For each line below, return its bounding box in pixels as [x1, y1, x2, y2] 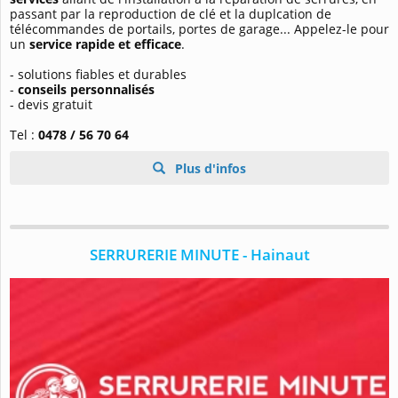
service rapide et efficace [29, 36, 181, 53]
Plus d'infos [171, 160, 246, 178]
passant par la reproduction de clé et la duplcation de [10, 5, 331, 23]
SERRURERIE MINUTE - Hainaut [89, 244, 310, 266]
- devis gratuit [10, 96, 92, 114]
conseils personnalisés [18, 81, 155, 99]
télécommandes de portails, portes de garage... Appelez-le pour [10, 20, 389, 38]
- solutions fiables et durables [10, 66, 187, 84]
